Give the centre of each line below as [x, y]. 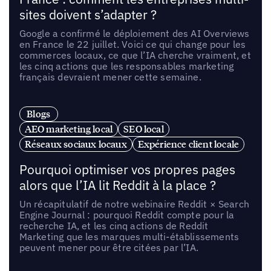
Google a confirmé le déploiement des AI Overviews [134, 33]
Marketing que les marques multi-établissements [129, 237]
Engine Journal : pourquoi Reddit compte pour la [127, 215]
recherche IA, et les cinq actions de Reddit [114, 226]
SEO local [144, 129]
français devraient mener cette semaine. [110, 77]
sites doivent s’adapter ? [88, 15]
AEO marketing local [69, 129]
